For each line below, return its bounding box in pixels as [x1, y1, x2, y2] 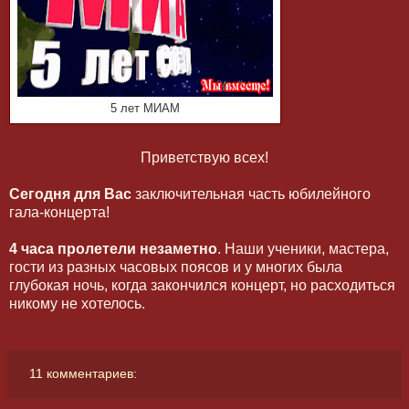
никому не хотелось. [9, 296, 145, 312]
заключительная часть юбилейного [131, 186, 371, 203]
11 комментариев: [29, 366, 138, 382]
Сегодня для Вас [9, 186, 131, 203]
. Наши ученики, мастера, [217, 241, 389, 257]
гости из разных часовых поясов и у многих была [9, 259, 342, 276]
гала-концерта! [9, 204, 110, 221]
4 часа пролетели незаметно [9, 241, 217, 257]
